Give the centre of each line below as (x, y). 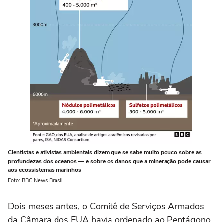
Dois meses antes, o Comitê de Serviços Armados (106, 206)
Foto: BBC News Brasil (35, 181)
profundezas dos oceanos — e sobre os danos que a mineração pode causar (109, 161)
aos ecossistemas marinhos (45, 170)
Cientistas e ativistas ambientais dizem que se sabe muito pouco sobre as (105, 152)
